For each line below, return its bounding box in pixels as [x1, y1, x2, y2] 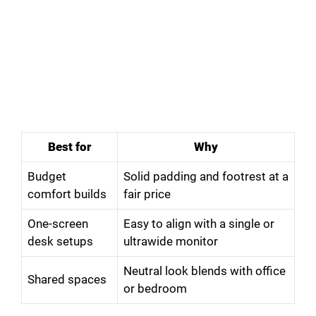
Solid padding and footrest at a [123, 169, 288, 184]
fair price [123, 187, 171, 202]
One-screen [28, 217, 88, 231]
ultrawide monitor [123, 234, 218, 249]
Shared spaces [28, 272, 107, 287]
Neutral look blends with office [123, 264, 286, 279]
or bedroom [123, 281, 187, 296]
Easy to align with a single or [123, 217, 274, 231]
